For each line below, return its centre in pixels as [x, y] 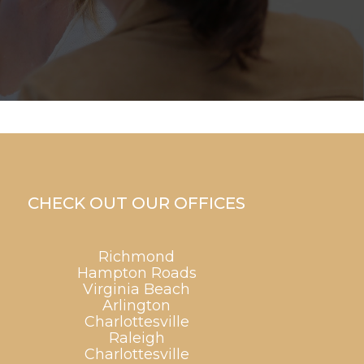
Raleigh [136, 338]
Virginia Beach [136, 289]
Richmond [136, 257]
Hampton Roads [136, 273]
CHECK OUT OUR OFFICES [136, 203]
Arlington [136, 305]
